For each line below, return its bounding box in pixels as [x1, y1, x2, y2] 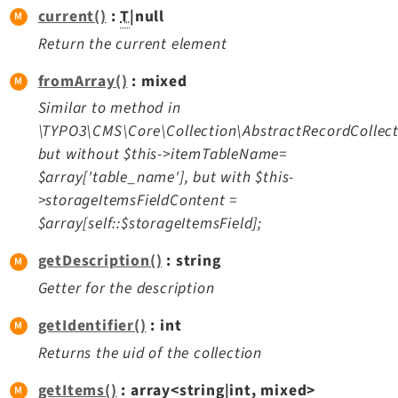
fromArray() [37, 69, 128, 92]
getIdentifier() [37, 314, 147, 338]
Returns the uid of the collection [37, 341, 263, 364]
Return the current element [37, 32, 227, 55]
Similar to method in [37, 97, 181, 120]
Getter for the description [37, 277, 215, 300]
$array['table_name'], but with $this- [37, 166, 295, 189]
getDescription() [37, 250, 163, 273]
